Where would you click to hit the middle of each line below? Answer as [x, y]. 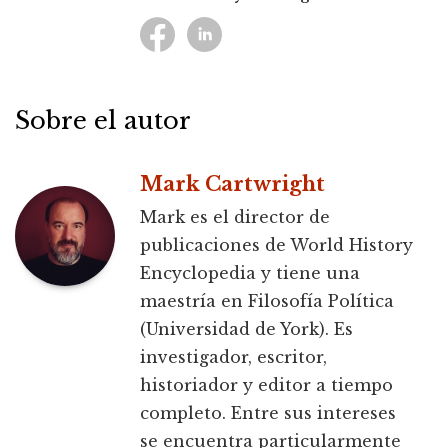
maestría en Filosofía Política [267, 301]
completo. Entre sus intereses [268, 413]
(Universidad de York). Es [246, 329]
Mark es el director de [235, 217]
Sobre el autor [103, 121]
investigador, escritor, [233, 357]
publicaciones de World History [276, 245]
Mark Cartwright [232, 184]
